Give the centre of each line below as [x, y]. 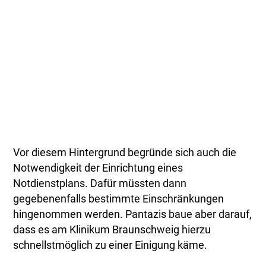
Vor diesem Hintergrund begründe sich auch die [125, 152]
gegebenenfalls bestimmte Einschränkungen [119, 199]
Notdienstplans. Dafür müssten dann [100, 183]
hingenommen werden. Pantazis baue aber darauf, [133, 214]
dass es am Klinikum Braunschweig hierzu [112, 229]
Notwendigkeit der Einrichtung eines [98, 168]
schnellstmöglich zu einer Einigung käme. [110, 245]
